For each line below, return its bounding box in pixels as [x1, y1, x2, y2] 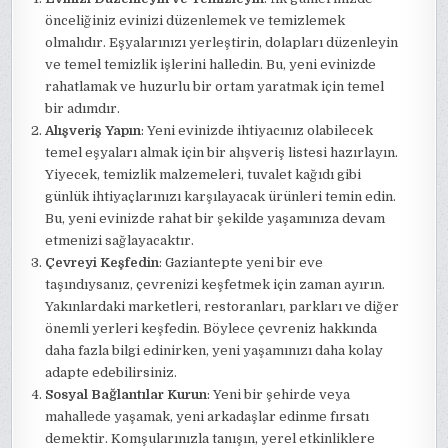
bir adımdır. [45, 101, 121, 116]
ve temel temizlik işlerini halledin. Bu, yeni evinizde [45, 57, 377, 72]
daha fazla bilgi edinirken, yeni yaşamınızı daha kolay [45, 343, 384, 358]
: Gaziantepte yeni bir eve [159, 255, 324, 270]
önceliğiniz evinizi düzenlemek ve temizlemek [45, 13, 346, 28]
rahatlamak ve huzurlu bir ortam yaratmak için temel [45, 79, 385, 94]
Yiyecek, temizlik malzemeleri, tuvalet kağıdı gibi [45, 167, 362, 182]
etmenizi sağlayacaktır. [45, 233, 195, 248]
